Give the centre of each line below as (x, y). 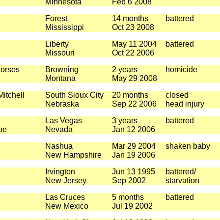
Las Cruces (65, 197)
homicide (181, 69)
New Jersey (66, 180)
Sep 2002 (129, 180)
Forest (56, 18)
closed (177, 95)
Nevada (59, 129)
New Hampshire (73, 155)
